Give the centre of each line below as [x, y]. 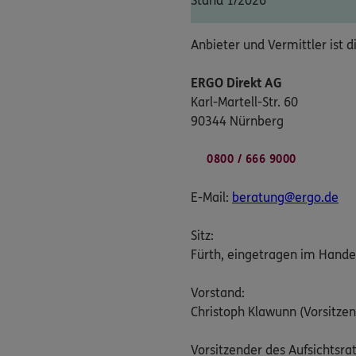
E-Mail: [211, 198]
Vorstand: [218, 293]
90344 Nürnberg [237, 122]
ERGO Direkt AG [236, 83]
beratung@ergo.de [285, 198]
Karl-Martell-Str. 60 [244, 103]
